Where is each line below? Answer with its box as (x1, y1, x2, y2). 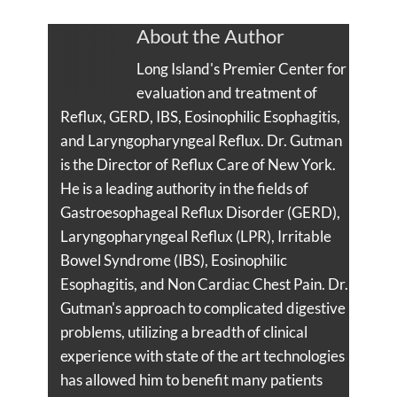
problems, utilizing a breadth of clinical (59, 322, 307, 341)
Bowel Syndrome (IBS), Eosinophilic (59, 250, 287, 269)
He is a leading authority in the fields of (59, 178, 308, 198)
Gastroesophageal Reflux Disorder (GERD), (59, 202, 340, 222)
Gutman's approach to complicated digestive (59, 298, 346, 317)
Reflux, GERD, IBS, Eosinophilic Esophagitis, (59, 106, 340, 126)
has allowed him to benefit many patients (59, 370, 323, 389)
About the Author (136, 23, 284, 48)
